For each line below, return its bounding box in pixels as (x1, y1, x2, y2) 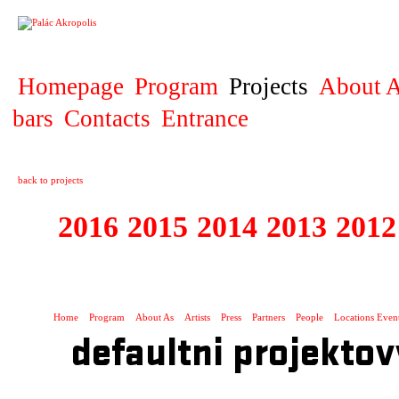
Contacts (64, 105, 151, 132)
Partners (252, 312, 285, 322)
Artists (184, 312, 210, 322)
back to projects (18, 175, 83, 185)
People (296, 312, 323, 322)
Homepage (18, 73, 124, 100)
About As (135, 312, 174, 322)
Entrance (161, 105, 248, 132)
